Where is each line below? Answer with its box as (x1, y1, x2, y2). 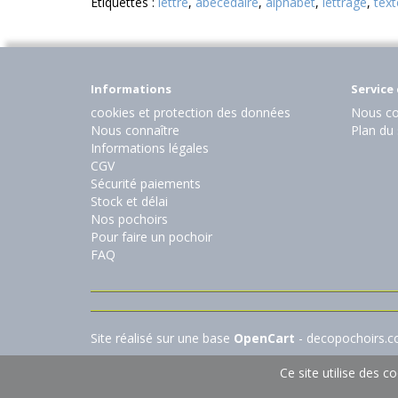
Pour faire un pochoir (91, 228, 212, 246)
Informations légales (91, 139, 209, 157)
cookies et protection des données (91, 104, 291, 122)
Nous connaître (91, 122, 179, 139)
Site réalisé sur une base (91, 330, 234, 347)
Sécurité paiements (91, 175, 201, 193)
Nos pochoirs (91, 211, 168, 228)
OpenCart (234, 330, 295, 347)
